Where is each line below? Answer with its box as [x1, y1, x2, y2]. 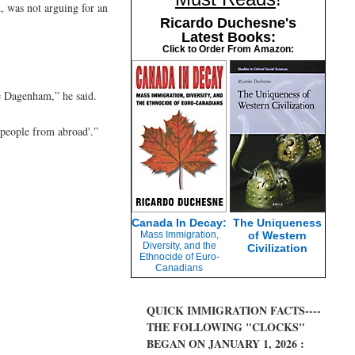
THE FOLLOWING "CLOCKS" [147, 319, 305, 335]
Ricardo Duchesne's [160, 15, 296, 31]
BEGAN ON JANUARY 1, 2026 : [147, 335, 304, 352]
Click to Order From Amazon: [162, 44, 294, 55]
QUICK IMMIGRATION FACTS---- [147, 302, 321, 319]
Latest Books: [181, 29, 276, 45]
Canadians [155, 262, 203, 273]
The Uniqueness [233, 216, 322, 229]
